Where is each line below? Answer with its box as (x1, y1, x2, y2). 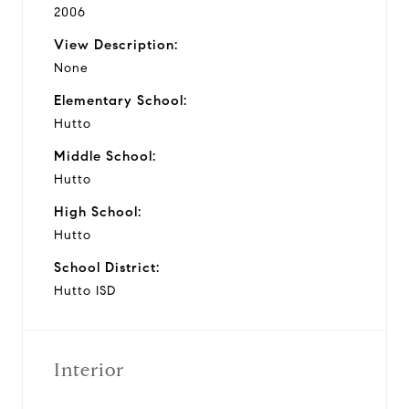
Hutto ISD (54, 282, 116, 299)
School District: (54, 258, 160, 276)
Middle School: (54, 147, 156, 164)
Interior (54, 358, 124, 382)
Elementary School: (54, 91, 187, 109)
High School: (54, 203, 142, 220)
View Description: (54, 36, 178, 53)
